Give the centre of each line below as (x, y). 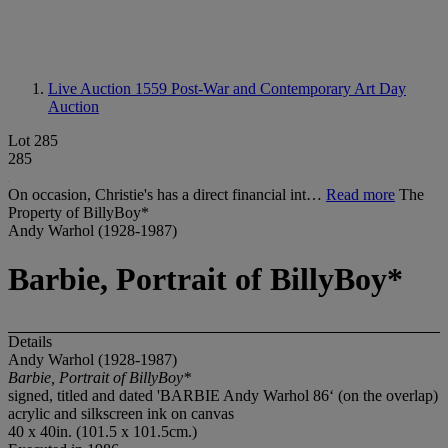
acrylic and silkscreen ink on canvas (121, 413)
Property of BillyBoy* (78, 212)
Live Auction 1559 (109, 88)
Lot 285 (33, 140)
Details (30, 341)
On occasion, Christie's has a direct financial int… (167, 194)
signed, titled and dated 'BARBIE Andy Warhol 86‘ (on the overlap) (223, 395)
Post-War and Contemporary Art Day (288, 88)
